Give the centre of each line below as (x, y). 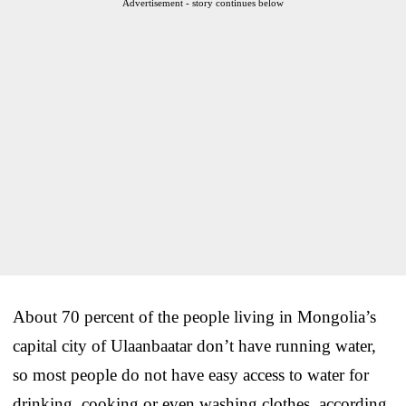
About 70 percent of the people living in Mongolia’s (194, 316)
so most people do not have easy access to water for (191, 374)
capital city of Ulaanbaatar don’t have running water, (194, 345)
